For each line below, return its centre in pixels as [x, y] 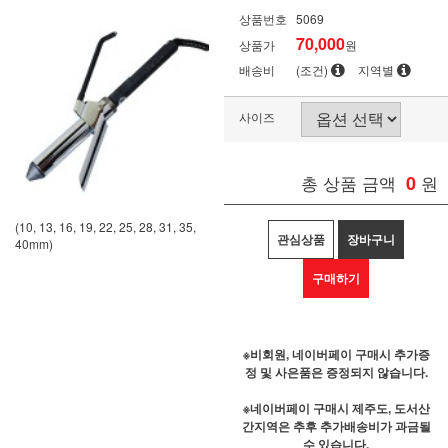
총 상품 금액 [348, 182]
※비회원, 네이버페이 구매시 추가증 [336, 353]
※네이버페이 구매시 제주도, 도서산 [336, 407]
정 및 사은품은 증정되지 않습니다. [336, 371]
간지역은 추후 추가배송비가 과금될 [336, 425]
